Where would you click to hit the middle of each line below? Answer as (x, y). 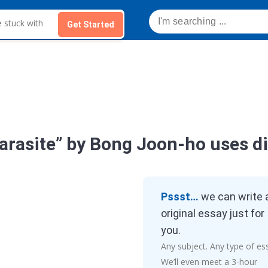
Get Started (90, 24)
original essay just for (212, 213)
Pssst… (181, 197)
